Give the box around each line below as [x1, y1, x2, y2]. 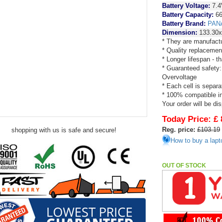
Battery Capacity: [162, 11, 214, 18]
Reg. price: [162, 126, 196, 133]
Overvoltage [162, 73, 197, 81]
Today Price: [162, 114, 212, 124]
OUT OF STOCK [162, 162, 207, 169]
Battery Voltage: [162, 2, 211, 9]
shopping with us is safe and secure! [11, 126, 117, 134]
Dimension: [162, 29, 198, 36]
